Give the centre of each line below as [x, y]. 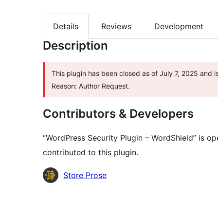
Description [75, 46]
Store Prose [85, 175]
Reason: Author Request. [91, 86]
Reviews [116, 27]
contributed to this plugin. [91, 153]
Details [66, 27]
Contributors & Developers [118, 114]
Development [179, 27]
